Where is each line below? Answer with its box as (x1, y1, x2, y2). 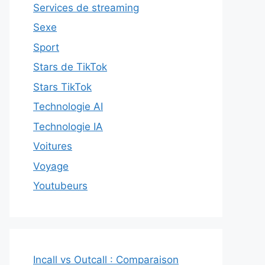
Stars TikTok (33, 80, 92, 93)
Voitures (33, 140, 72, 153)
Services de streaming (33, 1, 139, 14)
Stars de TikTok (33, 61, 107, 73)
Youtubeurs (33, 180, 88, 192)
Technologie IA (33, 120, 103, 132)
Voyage (33, 160, 69, 172)
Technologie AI (33, 101, 103, 113)
